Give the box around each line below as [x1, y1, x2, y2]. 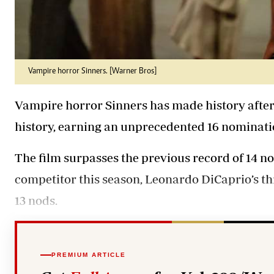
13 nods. [15, 193, 57, 207]
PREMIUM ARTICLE [51, 251, 127, 258]
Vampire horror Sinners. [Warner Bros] [28, 67, 157, 76]
